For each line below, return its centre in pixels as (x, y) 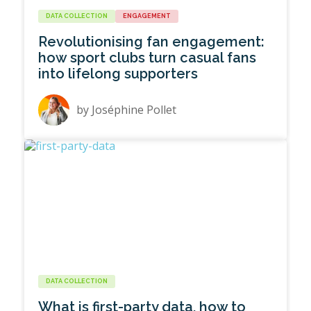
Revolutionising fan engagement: (152, 42)
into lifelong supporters (118, 74)
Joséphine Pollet (134, 110)
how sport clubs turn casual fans (148, 58)
